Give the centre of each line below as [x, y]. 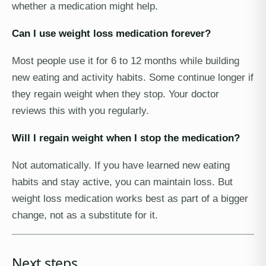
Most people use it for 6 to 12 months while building [126, 61]
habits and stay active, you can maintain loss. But [122, 182]
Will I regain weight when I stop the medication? [126, 138]
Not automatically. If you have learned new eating [121, 165]
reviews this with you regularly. [80, 110]
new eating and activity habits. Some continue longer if [133, 77]
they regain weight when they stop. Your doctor [115, 94]
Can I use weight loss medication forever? [111, 33]
